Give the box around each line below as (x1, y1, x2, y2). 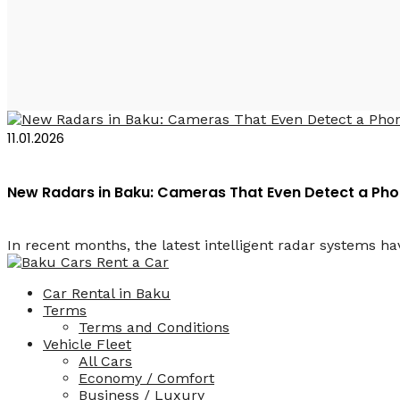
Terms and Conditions (79, 319, 229, 337)
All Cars (79, 353, 132, 371)
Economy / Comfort (79, 370, 214, 387)
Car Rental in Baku (43, 285, 171, 303)
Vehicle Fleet (43, 336, 131, 354)
